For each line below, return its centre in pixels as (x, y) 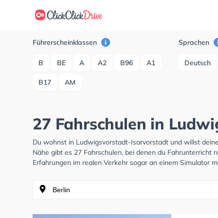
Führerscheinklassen (66, 42)
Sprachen (195, 42)
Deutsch (198, 63)
